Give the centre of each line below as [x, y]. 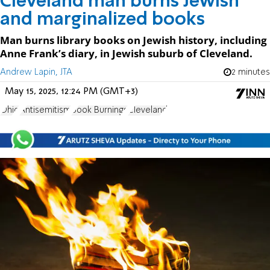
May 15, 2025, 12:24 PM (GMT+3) [71, 91]
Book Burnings [99, 110]
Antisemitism [45, 110]
